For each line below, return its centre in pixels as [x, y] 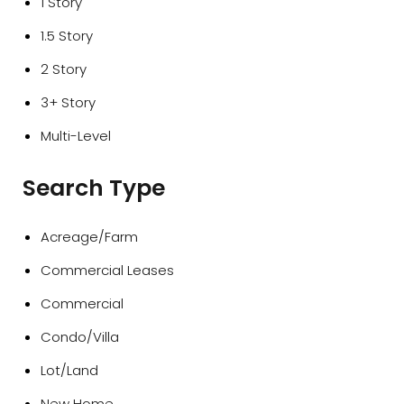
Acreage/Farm [89, 237]
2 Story [64, 69]
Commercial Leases [107, 270]
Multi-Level [76, 136]
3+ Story [68, 102]
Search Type [94, 188]
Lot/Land [69, 370]
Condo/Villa [80, 337]
